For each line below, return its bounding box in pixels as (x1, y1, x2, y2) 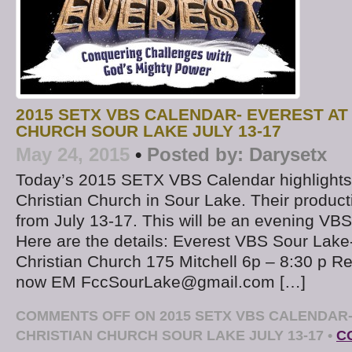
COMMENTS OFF (16, 306, 130, 324)
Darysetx (249, 143, 327, 165)
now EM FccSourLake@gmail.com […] (16, 272, 306, 291)
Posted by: (147, 143, 244, 165)
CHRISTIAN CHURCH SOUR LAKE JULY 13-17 (16, 326, 324, 343)
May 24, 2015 (16, 143, 130, 165)
